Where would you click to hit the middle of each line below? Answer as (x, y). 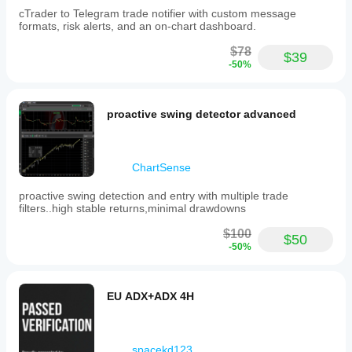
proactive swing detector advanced (202, 114)
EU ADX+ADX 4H (150, 296)
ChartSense (161, 167)
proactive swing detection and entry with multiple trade (154, 196)
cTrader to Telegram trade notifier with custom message (158, 13)
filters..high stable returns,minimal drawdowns (132, 208)
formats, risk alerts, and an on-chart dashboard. (137, 26)
